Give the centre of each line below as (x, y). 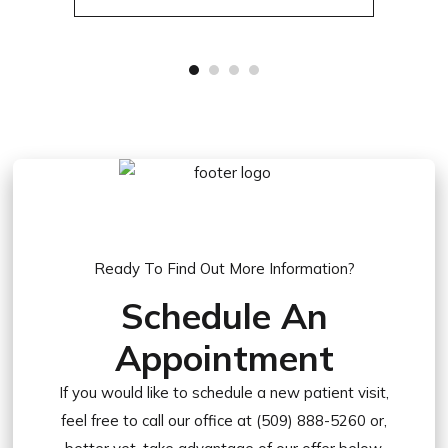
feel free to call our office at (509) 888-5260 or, (224, 420)
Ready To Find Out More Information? (224, 268)
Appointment (224, 357)
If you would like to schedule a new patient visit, (224, 392)
